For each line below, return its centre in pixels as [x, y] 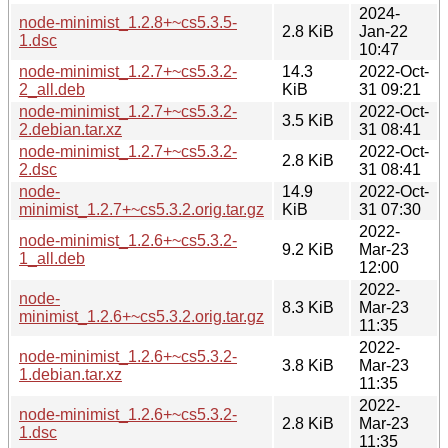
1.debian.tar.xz [70, 374]
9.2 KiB [308, 249]
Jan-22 [383, 31]
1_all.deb [52, 258]
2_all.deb [52, 89]
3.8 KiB [308, 365]
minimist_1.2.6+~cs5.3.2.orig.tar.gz [141, 316]
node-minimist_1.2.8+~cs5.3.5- [128, 22]
